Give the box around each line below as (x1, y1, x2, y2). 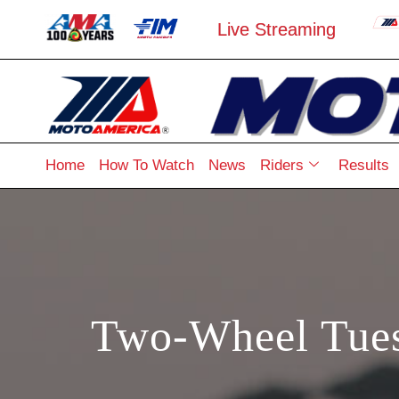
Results (338, 156, 389, 174)
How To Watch (98, 156, 194, 174)
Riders (259, 156, 304, 174)
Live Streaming (217, 20, 336, 40)
